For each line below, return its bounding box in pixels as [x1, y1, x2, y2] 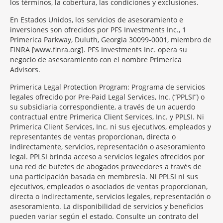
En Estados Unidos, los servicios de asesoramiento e [10, 15, 183, 24]
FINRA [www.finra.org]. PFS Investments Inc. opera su [10, 45, 187, 54]
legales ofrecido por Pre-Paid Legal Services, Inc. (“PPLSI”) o [10, 92, 205, 102]
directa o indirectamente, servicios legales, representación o [10, 192, 211, 201]
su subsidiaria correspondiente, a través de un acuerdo [10, 102, 195, 111]
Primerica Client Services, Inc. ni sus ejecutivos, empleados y [10, 122, 211, 131]
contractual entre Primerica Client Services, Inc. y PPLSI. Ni [10, 112, 204, 121]
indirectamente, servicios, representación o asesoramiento [10, 142, 205, 151]
